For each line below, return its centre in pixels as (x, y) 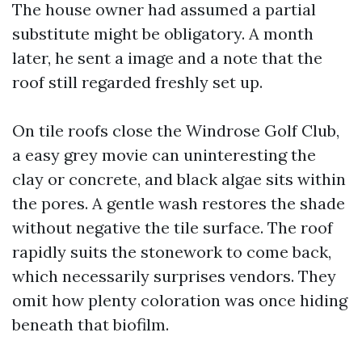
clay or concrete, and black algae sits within (179, 179)
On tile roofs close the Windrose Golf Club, (176, 130)
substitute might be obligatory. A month (163, 34)
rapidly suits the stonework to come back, (172, 252)
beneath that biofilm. (90, 324)
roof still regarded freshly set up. (137, 82)
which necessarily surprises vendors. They (174, 276)
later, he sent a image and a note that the (167, 58)
